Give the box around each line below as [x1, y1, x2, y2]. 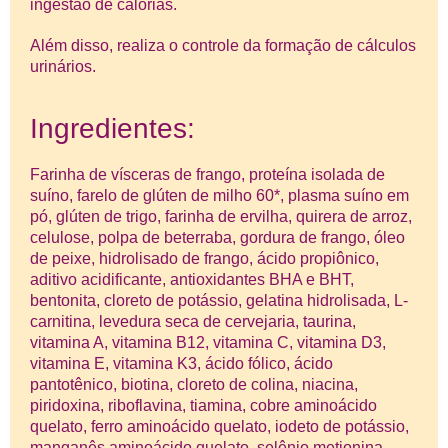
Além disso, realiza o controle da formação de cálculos [30, 36, 416, 54]
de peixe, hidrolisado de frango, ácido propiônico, [30, 250, 379, 268]
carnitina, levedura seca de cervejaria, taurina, [30, 313, 356, 331]
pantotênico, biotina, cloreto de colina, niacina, [30, 376, 358, 394]
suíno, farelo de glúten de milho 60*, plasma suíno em [30, 187, 409, 205]
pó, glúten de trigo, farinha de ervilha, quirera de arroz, [30, 208, 412, 226]
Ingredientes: [30, 113, 195, 145]
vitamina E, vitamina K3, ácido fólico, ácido [30, 355, 333, 373]
